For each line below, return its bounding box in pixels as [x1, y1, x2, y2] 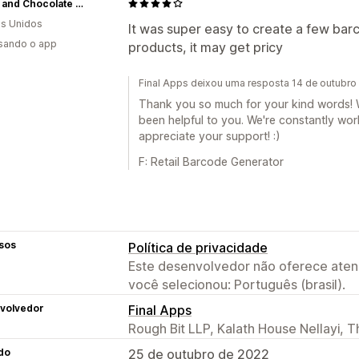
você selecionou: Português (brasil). [128, 276, 345, 292]
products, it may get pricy [128, 38, 283, 55]
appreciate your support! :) [139, 128, 280, 143]
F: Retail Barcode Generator [139, 154, 284, 168]
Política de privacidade [128, 239, 268, 256]
